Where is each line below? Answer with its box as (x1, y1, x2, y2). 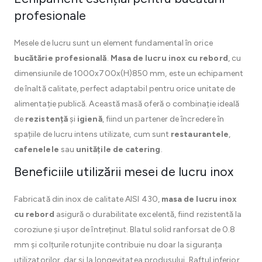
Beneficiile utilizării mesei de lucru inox (14, 164, 233, 179)
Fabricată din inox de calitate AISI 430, (14, 194, 161, 204)
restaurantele (171, 129, 229, 139)
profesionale (14, 8, 86, 23)
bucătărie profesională (14, 53, 107, 63)
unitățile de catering (76, 144, 161, 154)
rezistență (25, 114, 68, 124)
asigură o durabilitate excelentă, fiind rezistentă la (54, 209, 242, 219)
